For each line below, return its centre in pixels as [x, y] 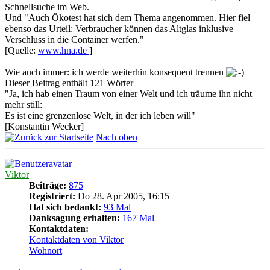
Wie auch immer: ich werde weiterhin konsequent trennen [115, 72]
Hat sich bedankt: [65, 207]
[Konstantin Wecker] [44, 126]
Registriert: [52, 196]
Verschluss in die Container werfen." [74, 39]
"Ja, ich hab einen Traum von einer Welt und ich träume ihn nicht [128, 93]
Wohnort [46, 250]
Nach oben [117, 137]
